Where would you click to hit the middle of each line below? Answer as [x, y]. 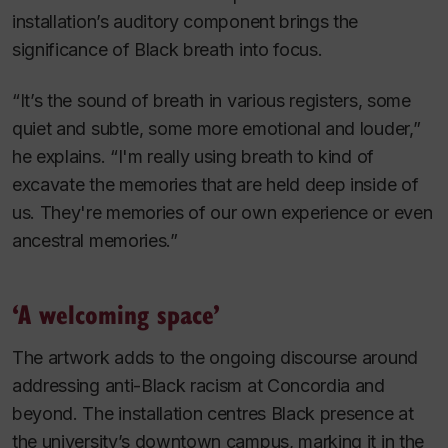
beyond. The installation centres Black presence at [213, 413]
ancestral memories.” [95, 240]
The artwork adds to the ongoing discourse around [215, 357]
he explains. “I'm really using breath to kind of [193, 156]
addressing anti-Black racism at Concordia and [198, 385]
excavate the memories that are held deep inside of [215, 184]
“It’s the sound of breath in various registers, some [211, 100]
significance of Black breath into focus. [167, 50]
